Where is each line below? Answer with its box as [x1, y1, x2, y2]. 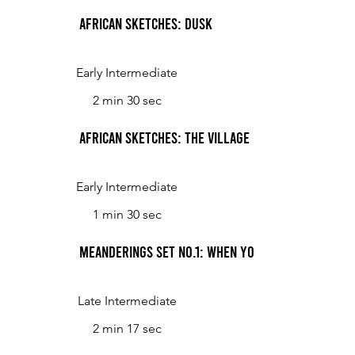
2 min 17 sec [92, 321, 162, 336]
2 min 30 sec [92, 93, 162, 108]
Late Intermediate [77, 293, 177, 308]
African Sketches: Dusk [79, 13, 212, 32]
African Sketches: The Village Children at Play [79, 128, 347, 147]
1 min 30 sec [92, 207, 162, 222]
